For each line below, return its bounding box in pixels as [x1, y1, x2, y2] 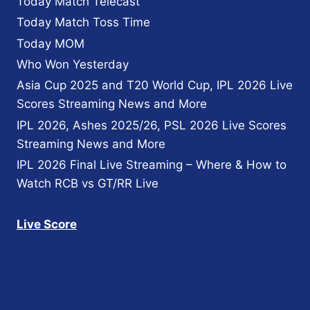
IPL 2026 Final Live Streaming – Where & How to [17, 158, 286, 172]
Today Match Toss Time [17, 15, 150, 30]
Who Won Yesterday [17, 57, 129, 72]
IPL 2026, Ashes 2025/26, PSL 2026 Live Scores [17, 118, 286, 132]
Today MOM [17, 36, 84, 51]
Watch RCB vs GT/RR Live [17, 176, 158, 191]
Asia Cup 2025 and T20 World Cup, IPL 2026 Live [17, 78, 293, 93]
